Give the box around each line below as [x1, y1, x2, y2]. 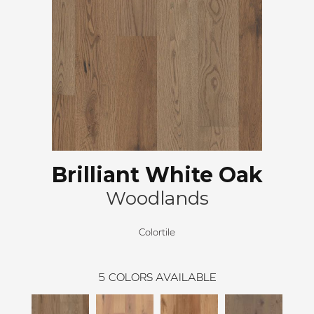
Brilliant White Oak [51, 161, 263, 188]
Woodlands [105, 186, 209, 210]
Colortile [139, 226, 175, 238]
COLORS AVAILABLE [108, 270, 217, 283]
